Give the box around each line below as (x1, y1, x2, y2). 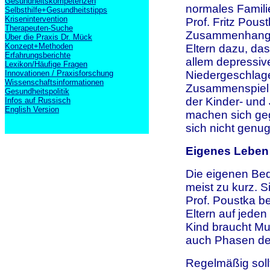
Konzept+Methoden (5, 42, 73, 51)
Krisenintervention (5, 14, 67, 24)
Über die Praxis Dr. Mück (5, 33, 92, 42)
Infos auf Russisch (5, 96, 71, 105)
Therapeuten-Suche (5, 24, 73, 33)
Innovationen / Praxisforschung (5, 69, 113, 78)
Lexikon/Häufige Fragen (5, 60, 87, 69)
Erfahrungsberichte (5, 51, 71, 60)
